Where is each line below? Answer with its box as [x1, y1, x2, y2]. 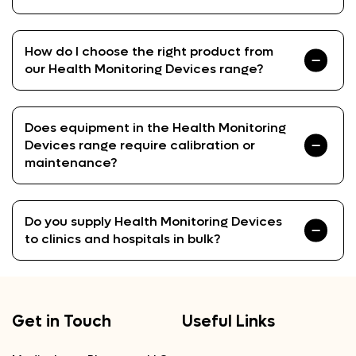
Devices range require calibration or [25, 137, 255, 153]
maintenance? [25, 154, 117, 171]
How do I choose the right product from [25, 43, 273, 60]
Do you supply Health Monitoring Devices [25, 213, 282, 230]
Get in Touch [12, 311, 111, 332]
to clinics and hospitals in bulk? [25, 230, 220, 247]
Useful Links [182, 311, 275, 332]
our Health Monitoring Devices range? [25, 60, 263, 77]
